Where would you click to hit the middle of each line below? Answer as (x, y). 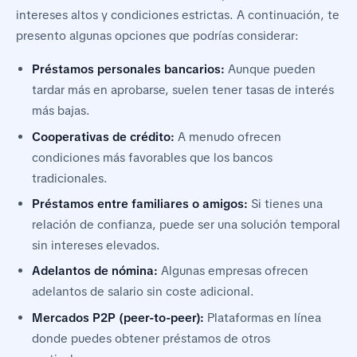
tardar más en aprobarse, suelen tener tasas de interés (183, 90)
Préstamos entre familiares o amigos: (140, 204)
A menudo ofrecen (228, 137)
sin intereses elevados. (96, 246)
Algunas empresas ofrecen (233, 271)
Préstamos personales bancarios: (128, 70)
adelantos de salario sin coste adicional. (143, 292)
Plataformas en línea (263, 318)
